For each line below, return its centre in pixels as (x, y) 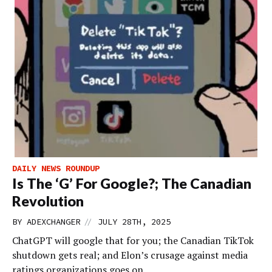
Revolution (48, 201)
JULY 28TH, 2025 (134, 221)
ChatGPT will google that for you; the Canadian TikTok (133, 240)
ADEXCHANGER (53, 221)
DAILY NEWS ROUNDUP (56, 168)
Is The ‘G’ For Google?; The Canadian (132, 183)
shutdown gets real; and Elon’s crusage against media (130, 255)
